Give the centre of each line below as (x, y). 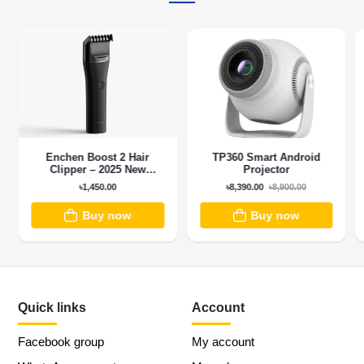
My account (223, 342)
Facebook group (61, 342)
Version (97, 182)
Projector (266, 170)
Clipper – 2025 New (98, 170)
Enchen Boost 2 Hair (97, 158)
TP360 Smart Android (266, 158)
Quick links (52, 308)
